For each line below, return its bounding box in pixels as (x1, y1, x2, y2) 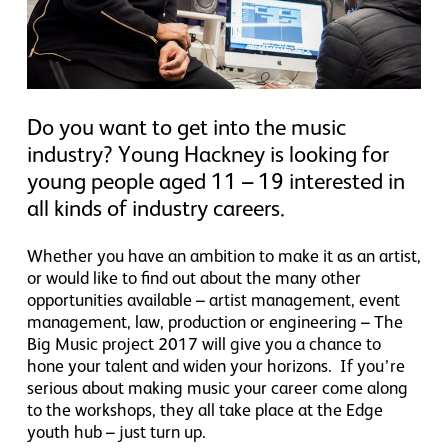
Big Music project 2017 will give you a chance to (26, 333, 381, 354)
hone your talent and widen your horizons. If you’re (26, 355, 405, 376)
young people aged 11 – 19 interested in (26, 167, 405, 194)
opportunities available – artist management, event (26, 289, 400, 310)
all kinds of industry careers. (26, 194, 285, 221)
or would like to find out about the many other (26, 267, 361, 288)
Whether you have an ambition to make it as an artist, (26, 245, 421, 266)
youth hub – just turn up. (26, 421, 206, 442)
